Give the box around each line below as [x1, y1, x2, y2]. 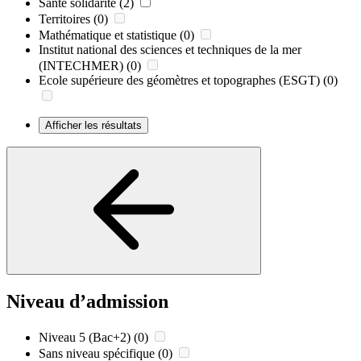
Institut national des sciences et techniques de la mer [39, 42, 301, 56]
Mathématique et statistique [39, 27, 176, 42]
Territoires [39, 11, 90, 26]
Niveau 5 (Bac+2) [39, 330, 131, 344]
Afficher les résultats [45, 118, 142, 131]
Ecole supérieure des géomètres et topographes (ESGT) [39, 73, 320, 87]
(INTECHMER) [39, 58, 123, 73]
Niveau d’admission [6, 290, 168, 312]
